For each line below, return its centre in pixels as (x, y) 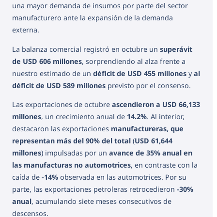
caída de (27, 177)
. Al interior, (166, 117)
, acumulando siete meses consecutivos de (101, 201)
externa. (26, 30)
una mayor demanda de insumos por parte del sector (100, 6)
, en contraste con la (164, 165)
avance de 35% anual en (151, 153)
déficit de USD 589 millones (59, 85)
